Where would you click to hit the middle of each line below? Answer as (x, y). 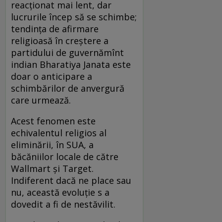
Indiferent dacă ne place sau (71, 180)
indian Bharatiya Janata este (71, 64)
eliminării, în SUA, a (52, 144)
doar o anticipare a (52, 76)
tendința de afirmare (55, 28)
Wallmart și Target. (52, 168)
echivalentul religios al (59, 133)
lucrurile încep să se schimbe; (74, 17)
